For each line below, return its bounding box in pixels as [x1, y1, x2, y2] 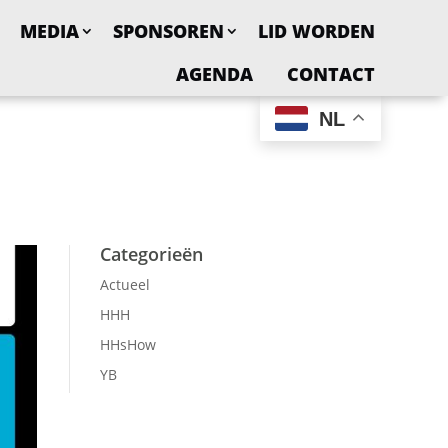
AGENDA [175, 62, 253, 86]
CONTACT [286, 62, 375, 86]
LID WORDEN [257, 19, 375, 43]
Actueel [99, 274, 150, 294]
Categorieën [99, 241, 203, 266]
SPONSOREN [112, 19, 224, 43]
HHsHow [99, 334, 156, 354]
